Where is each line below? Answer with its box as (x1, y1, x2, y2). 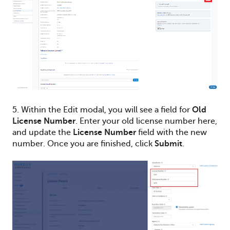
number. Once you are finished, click (12, 139, 155, 149)
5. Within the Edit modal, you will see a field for (12, 105, 192, 115)
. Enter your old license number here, (75, 117, 217, 126)
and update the (12, 128, 73, 138)
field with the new (136, 128, 207, 138)
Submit (155, 139, 182, 149)
